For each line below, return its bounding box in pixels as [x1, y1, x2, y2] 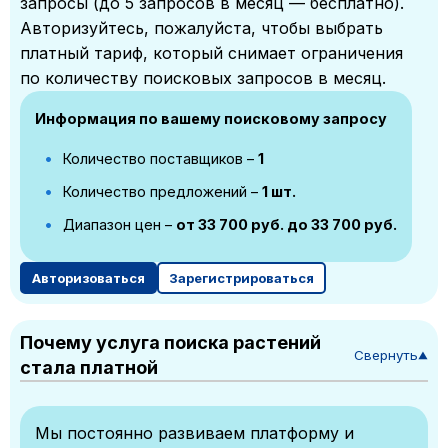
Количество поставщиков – [59, 150, 258, 167]
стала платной [20, 357, 158, 378]
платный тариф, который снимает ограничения [20, 43, 403, 63]
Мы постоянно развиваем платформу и [35, 423, 354, 443]
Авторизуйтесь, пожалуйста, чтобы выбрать [20, 18, 383, 38]
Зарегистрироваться [169, 270, 314, 286]
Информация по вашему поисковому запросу [35, 110, 387, 127]
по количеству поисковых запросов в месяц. [20, 68, 386, 88]
